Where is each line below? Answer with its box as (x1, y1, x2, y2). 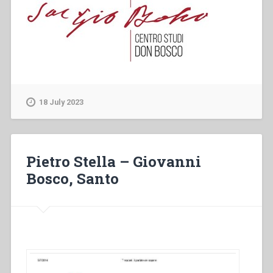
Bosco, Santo (26, 169, 119, 189)
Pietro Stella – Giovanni (26, 152, 201, 172)
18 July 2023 (38, 97, 83, 107)
